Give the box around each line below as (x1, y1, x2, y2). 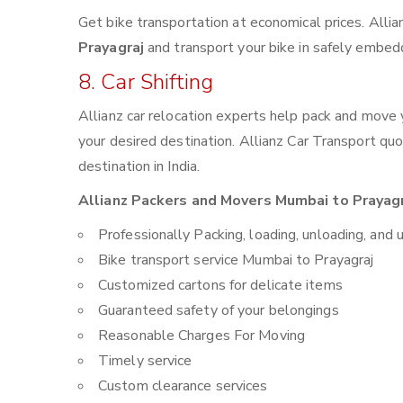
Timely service (98, 351, 193, 371)
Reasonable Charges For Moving (98, 326, 305, 345)
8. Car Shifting (78, 67, 214, 96)
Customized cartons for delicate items (98, 275, 343, 295)
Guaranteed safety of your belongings (98, 300, 339, 320)
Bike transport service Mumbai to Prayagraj (98, 250, 374, 270)
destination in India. (78, 157, 201, 176)
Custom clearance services (98, 376, 268, 396)
